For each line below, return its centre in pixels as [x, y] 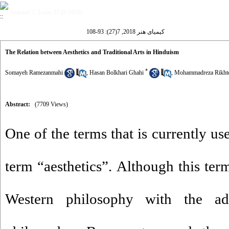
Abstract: [18, 104]
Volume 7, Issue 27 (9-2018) [46, 12]
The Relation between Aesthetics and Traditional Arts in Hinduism [92, 52]
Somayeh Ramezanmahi [34, 73]
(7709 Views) [51, 104]
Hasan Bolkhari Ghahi [117, 73]
